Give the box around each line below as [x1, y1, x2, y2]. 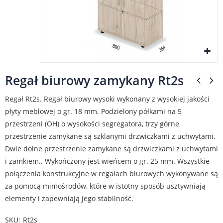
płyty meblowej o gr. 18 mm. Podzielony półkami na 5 [5, 107, 182, 116]
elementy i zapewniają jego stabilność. [5, 194, 133, 203]
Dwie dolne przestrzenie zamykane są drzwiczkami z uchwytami [5, 144, 218, 153]
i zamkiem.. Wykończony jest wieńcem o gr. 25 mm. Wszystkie [5, 156, 210, 166]
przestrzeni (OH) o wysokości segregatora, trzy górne [5, 119, 179, 128]
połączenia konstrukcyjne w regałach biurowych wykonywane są [5, 169, 218, 178]
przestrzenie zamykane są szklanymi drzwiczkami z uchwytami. [5, 131, 216, 141]
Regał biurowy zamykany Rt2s [5, 72, 184, 89]
